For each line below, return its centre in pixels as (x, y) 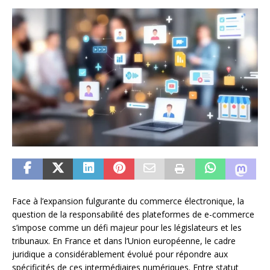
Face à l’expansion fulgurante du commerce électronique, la (128, 201)
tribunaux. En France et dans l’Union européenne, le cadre (124, 241)
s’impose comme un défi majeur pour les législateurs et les (127, 228)
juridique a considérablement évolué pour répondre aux (120, 254)
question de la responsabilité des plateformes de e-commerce (133, 215)
